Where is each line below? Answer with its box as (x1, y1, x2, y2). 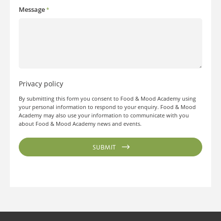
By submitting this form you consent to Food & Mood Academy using (19, 95, 196, 103)
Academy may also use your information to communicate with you (19, 111, 189, 119)
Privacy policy (19, 79, 63, 89)
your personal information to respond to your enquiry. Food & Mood (19, 103, 196, 111)
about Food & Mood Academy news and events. (19, 120, 142, 128)
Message (19, 5, 46, 14)
